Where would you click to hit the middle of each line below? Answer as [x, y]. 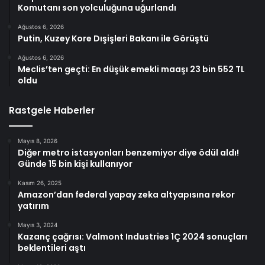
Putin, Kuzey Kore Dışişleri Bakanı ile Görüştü [113, 39]
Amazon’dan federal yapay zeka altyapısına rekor [126, 195]
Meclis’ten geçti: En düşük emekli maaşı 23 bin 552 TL [131, 70]
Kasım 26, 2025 [40, 183]
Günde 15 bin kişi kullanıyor [75, 164]
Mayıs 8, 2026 [38, 141]
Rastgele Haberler [52, 111]
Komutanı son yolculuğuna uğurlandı [97, 8]
